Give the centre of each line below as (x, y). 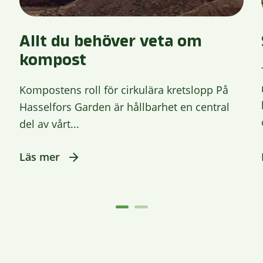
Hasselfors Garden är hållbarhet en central (125, 107)
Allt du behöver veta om (111, 42)
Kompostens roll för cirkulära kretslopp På (124, 90)
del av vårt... (50, 124)
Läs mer (40, 157)
